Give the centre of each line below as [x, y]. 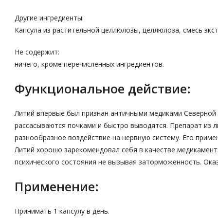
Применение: [57, 186]
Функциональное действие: [103, 89]
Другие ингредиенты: [49, 18]
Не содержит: [37, 52]
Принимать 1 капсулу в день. [62, 211]
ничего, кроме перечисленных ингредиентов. [89, 64]
